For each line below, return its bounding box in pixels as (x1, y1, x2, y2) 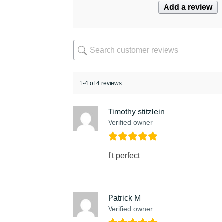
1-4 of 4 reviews (79, 79, 122, 87)
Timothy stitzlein (108, 108, 165, 116)
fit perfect (108, 151, 140, 160)
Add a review (163, 3, 212, 12)
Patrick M (108, 194, 141, 203)
